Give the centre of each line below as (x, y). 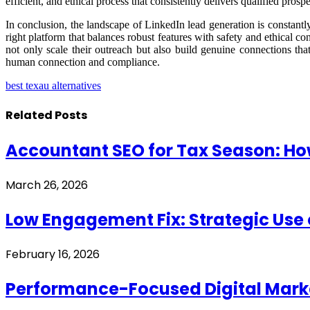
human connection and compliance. (83, 62)
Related (30, 116)
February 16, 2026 (53, 255)
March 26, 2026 (47, 185)
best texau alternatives (53, 85)
